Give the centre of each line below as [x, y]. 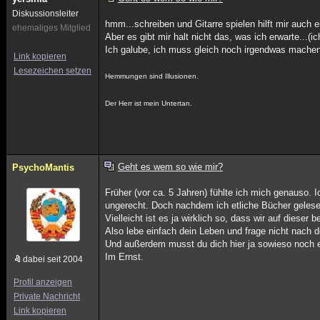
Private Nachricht [47, 296]
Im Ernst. [125, 257]
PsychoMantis [43, 167]
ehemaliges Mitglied [51, 28]
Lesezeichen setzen [52, 71]
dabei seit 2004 [53, 259]
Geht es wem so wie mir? [170, 167]
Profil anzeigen [43, 282]
